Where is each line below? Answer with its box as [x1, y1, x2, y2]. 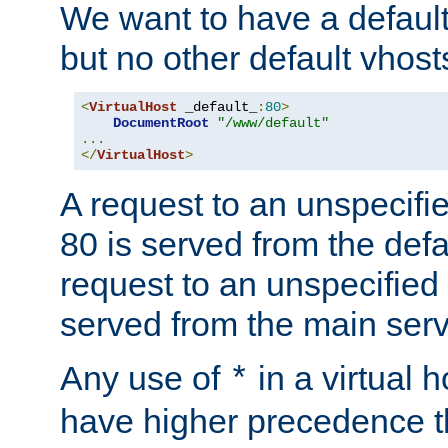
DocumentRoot [113, 115, 209, 132]
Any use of [60, 359, 229, 398]
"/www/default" [217, 115, 329, 132]
